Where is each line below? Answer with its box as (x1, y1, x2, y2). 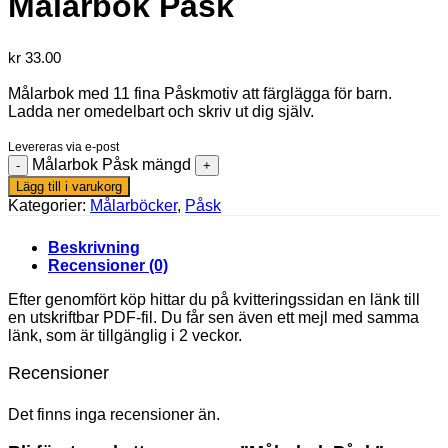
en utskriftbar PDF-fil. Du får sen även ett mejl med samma (8, 308, 419, 326)
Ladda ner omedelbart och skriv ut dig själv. (8, 102, 314, 120)
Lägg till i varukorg (16, 178, 122, 194)
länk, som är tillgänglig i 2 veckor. (8, 326, 242, 344)
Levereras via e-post (8, 139, 119, 154)
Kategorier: (8, 196, 90, 214)
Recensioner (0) (48, 256, 168, 274)
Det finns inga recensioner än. (8, 405, 220, 423)
